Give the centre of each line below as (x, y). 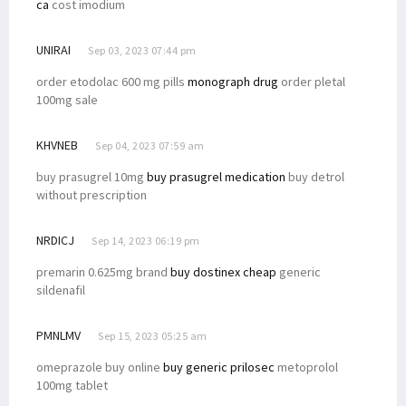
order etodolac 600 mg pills (112, 81)
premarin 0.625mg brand (103, 271)
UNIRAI (53, 49)
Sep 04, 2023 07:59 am (150, 145)
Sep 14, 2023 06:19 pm (146, 240)
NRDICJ (55, 240)
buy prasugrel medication (216, 176)
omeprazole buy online (100, 367)
